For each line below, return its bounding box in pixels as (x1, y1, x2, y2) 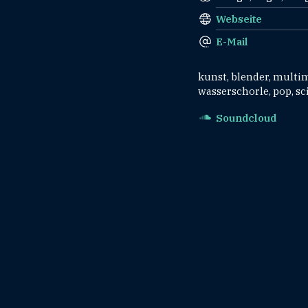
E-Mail (216, 35, 248, 48)
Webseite (216, 12, 262, 25)
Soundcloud (216, 111, 276, 124)
